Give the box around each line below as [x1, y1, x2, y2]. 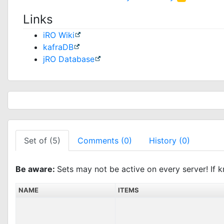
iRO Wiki [43, 30, 74, 40]
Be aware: [15, 164, 57, 174]
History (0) [149, 135, 190, 145]
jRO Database [43, 54, 94, 64]
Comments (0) [77, 135, 132, 145]
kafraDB [43, 42, 73, 52]
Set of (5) [24, 135, 60, 145]
